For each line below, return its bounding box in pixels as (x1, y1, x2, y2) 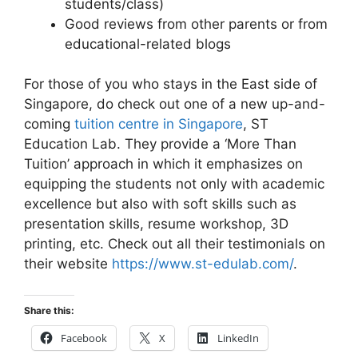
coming (24, 116, 74, 133)
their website (24, 256, 112, 272)
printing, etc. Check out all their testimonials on (24, 236, 325, 253)
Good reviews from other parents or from (65, 15, 328, 32)
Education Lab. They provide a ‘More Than (24, 136, 296, 153)
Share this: (24, 304, 74, 316)
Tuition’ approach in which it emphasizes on (24, 156, 303, 173)
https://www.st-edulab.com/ (112, 256, 293, 272)
